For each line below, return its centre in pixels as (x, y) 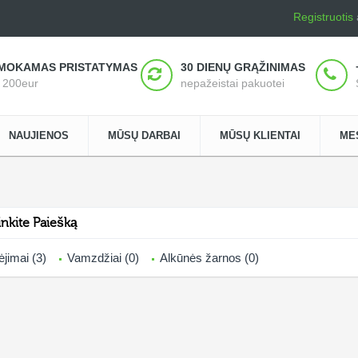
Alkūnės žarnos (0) (209, 258)
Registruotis (323, 17)
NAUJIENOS (39, 135)
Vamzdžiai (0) (103, 258)
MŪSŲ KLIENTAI (260, 135)
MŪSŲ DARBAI (144, 135)
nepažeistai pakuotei (233, 83)
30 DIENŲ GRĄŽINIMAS (243, 67)
